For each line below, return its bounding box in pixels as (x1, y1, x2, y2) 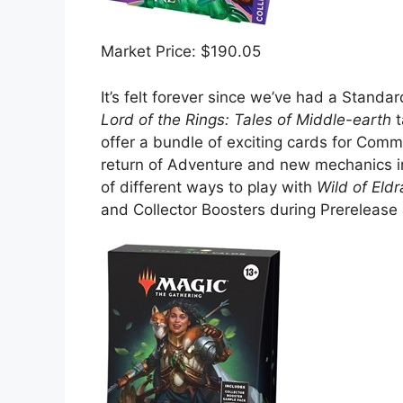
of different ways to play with (101, 177, 312, 196)
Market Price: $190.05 (101, 42, 261, 61)
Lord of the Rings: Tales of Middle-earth (101, 110, 391, 129)
